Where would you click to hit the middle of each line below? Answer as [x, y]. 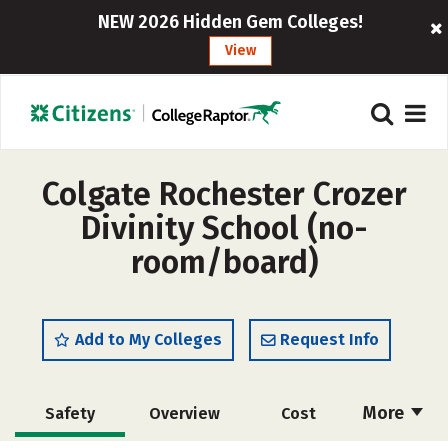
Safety [70, 413]
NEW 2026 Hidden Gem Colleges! [231, 22]
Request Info [329, 339]
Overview [184, 413]
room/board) [224, 262]
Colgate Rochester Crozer [224, 194]
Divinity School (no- [224, 228]
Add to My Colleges [148, 339]
